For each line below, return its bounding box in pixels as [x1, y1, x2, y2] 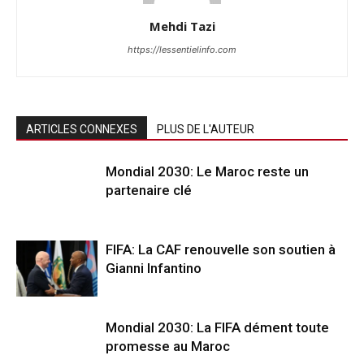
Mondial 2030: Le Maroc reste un [106, 163, 309, 180]
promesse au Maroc [106, 338, 230, 355]
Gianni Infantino [106, 260, 201, 277]
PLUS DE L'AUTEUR [157, 123, 254, 136]
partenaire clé [106, 182, 192, 199]
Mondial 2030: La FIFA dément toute [106, 319, 329, 336]
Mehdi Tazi [149, 18, 215, 35]
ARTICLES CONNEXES [26, 123, 137, 136]
